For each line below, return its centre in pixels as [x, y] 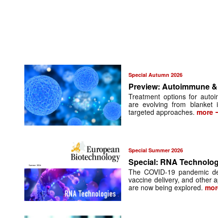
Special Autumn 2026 [156, 75]
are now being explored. [166, 188]
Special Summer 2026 [156, 150]
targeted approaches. [163, 112]
